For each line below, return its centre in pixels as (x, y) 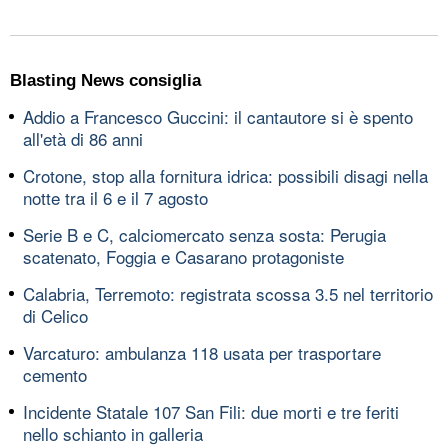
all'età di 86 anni (83, 138)
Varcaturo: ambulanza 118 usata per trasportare (202, 352)
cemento (55, 374)
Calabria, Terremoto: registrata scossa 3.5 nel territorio (228, 293)
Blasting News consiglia (105, 80)
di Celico (55, 315)
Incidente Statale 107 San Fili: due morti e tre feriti (211, 411)
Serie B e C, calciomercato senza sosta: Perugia (204, 234)
